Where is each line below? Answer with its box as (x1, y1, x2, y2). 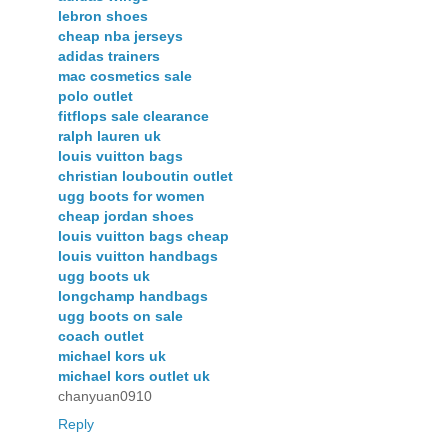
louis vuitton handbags (58, 248, 218, 265)
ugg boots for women (58, 188, 205, 205)
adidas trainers (58, 48, 160, 65)
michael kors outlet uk (58, 368, 210, 385)
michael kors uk (58, 348, 166, 365)
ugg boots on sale (58, 308, 183, 325)
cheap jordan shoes (58, 208, 194, 225)
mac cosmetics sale (58, 68, 192, 85)
